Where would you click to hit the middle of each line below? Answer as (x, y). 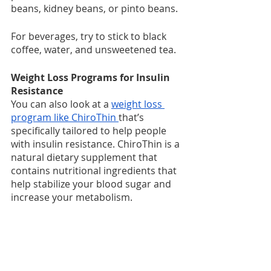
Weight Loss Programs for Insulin (92, 78)
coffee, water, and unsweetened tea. (93, 50)
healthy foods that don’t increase (87, 239)
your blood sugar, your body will (86, 252)
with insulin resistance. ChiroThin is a (96, 144)
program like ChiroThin (65, 118)
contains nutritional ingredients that (95, 171)
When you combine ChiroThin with (91, 225)
